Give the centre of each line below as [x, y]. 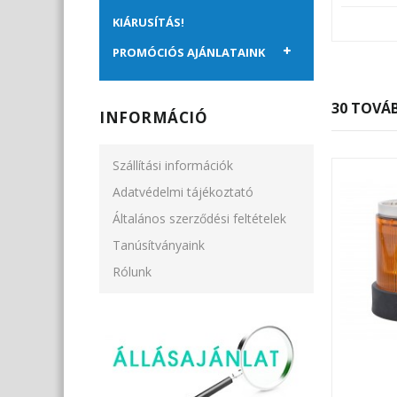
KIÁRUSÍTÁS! [148, 23]
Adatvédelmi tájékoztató [183, 192]
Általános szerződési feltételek [199, 219]
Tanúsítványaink [159, 245]
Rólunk [132, 272]
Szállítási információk [173, 166]
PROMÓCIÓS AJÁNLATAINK [189, 53]
